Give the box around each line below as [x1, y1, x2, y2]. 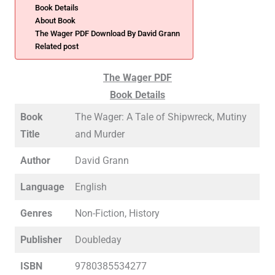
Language [20, 181, 64, 193]
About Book [34, 16, 76, 26]
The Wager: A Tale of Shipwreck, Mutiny [74, 111, 247, 123]
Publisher [20, 234, 62, 246]
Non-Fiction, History [74, 207, 160, 219]
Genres [20, 207, 52, 219]
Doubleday [74, 234, 122, 246]
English [74, 181, 107, 193]
